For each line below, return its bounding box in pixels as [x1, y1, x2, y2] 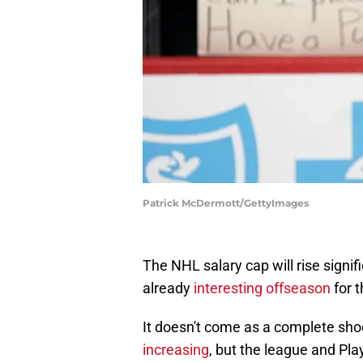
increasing [143, 341, 209, 359]
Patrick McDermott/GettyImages [143, 197, 309, 210]
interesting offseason [194, 280, 331, 297]
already [143, 280, 194, 297]
